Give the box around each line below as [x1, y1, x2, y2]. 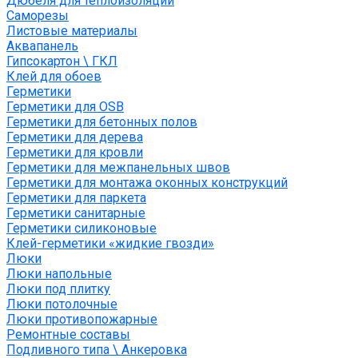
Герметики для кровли [6, 145, 143, 161]
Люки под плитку [6, 281, 110, 297]
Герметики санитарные [6, 205, 145, 221]
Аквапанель [6, 38, 78, 54]
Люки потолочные [6, 296, 117, 312]
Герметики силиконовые [6, 221, 157, 237]
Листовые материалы [6, 23, 137, 39]
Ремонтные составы [6, 327, 130, 343]
